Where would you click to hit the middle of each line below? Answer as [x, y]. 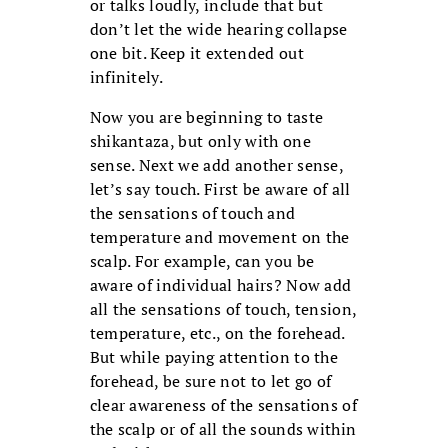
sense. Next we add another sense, [216, 165]
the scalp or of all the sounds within [223, 429]
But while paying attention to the [214, 357]
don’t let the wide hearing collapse [218, 29]
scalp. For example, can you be [202, 261]
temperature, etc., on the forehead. [217, 333]
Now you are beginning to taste [206, 117]
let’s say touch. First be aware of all [220, 189]
